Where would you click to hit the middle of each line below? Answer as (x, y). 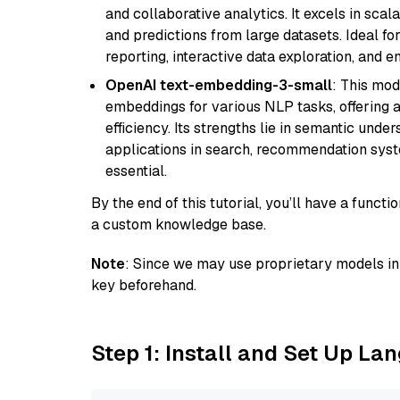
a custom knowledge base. (179, 225)
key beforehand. (144, 285)
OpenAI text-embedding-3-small (219, 85)
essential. (136, 171)
